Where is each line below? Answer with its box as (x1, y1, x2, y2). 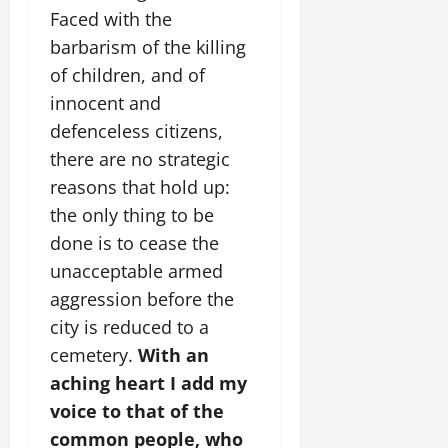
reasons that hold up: (50, 175, 230, 199)
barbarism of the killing (50, 35, 246, 59)
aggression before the (50, 287, 234, 311)
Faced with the (50, 7, 172, 31)
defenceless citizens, (50, 119, 223, 143)
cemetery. (50, 343, 138, 367)
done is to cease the (50, 231, 219, 255)
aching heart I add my (50, 371, 247, 395)
